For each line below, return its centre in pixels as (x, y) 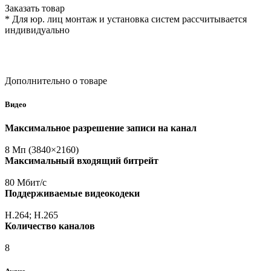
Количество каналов (50, 226)
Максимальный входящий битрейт (82, 161)
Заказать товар (35, 8)
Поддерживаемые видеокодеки (72, 194)
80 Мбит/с (26, 183)
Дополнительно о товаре (56, 80)
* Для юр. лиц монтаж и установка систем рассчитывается (126, 19)
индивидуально (37, 30)
